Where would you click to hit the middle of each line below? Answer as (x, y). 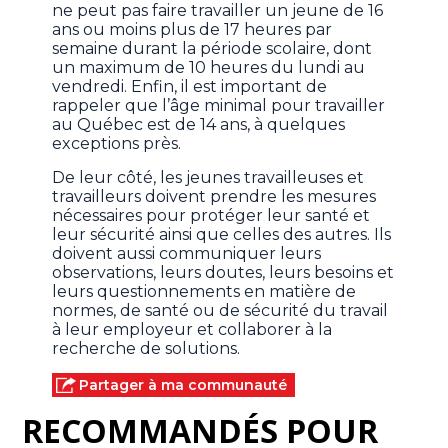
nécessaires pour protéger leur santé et (211, 215)
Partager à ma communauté (183, 384)
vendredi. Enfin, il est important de (190, 86)
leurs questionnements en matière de (204, 291)
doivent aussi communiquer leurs (187, 253)
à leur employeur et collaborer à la (192, 329)
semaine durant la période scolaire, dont (212, 48)
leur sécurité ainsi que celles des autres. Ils (222, 234)
